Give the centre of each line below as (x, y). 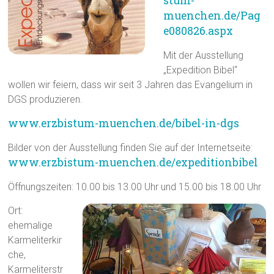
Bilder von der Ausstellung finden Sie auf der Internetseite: (131, 148)
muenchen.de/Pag (212, 16)
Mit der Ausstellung (204, 56)
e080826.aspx (198, 31)
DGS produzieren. (46, 100)
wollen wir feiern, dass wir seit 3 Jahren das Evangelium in (131, 85)
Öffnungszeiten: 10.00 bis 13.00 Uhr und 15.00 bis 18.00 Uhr (135, 187)
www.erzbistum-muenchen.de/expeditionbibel (133, 163)
